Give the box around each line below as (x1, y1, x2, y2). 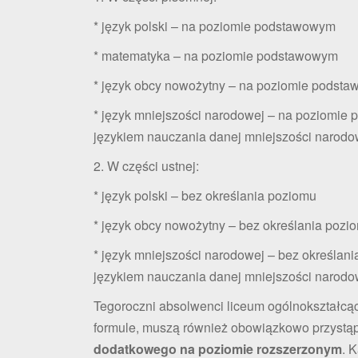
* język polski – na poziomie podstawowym (93, 16, 336, 35)
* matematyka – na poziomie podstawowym (93, 46, 338, 65)
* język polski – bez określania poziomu (93, 185, 316, 205)
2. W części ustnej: (93, 156, 202, 175)
